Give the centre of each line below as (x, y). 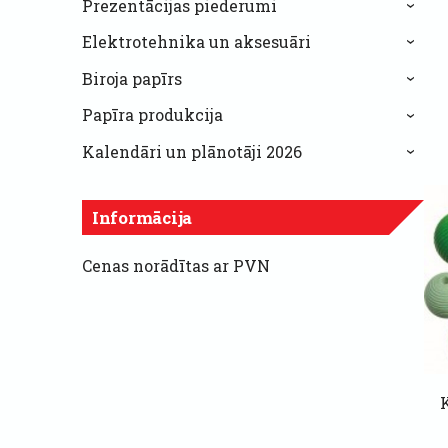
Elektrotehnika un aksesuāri (196, 42)
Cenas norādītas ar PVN (176, 265)
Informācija (142, 217)
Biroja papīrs (132, 78)
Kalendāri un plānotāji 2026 (192, 152)
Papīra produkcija (152, 115)
